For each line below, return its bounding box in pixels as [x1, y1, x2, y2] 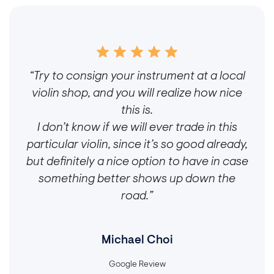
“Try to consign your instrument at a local [29, 70, 245, 83]
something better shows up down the [39, 172, 235, 185]
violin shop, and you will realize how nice [32, 87, 242, 100]
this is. [121, 104, 153, 117]
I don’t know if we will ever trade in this [37, 121, 237, 134]
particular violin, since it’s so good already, [26, 138, 248, 151]
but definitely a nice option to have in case [26, 155, 248, 168]
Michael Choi [101, 234, 173, 246]
